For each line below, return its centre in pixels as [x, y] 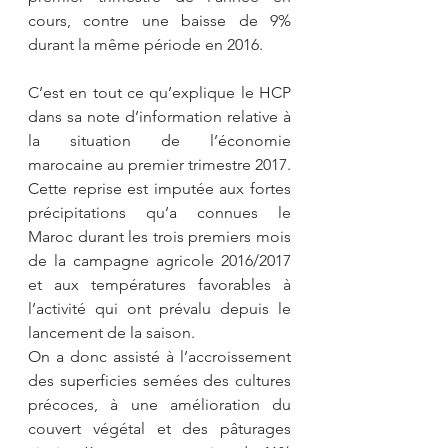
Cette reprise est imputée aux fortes [159, 188]
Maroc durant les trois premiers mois [159, 236]
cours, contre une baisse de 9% [159, 20]
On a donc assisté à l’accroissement [159, 356]
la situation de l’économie [159, 140]
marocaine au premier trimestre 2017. [159, 164]
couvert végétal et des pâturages [159, 428]
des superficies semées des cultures [159, 380]
